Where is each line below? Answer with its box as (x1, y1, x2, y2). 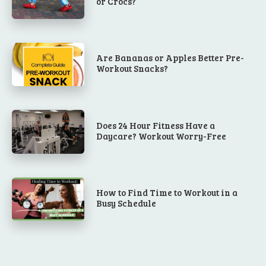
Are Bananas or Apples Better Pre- (96, 52, 245, 64)
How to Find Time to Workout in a (96, 186, 238, 199)
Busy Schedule (96, 197, 157, 210)
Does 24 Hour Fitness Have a (96, 119, 216, 131)
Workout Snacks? (96, 62, 169, 75)
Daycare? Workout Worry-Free (96, 129, 227, 142)
